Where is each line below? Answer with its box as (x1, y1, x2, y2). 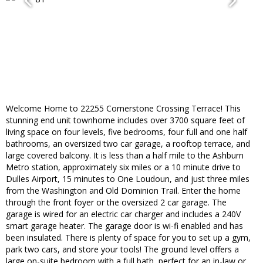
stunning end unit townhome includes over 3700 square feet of (6, 114, 245, 126)
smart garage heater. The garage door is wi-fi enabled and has (6, 220, 243, 232)
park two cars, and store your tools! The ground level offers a (6, 244, 239, 255)
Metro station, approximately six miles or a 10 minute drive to (6, 161, 241, 173)
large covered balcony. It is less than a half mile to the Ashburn (6, 150, 244, 161)
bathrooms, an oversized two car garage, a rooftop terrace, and (6, 138, 250, 150)
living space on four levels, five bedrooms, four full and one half (6, 126, 247, 138)
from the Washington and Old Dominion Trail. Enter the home (6, 185, 241, 197)
